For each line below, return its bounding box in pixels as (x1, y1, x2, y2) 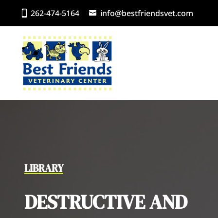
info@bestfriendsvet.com (100, 7, 193, 18)
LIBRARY (24, 161, 63, 176)
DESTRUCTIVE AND (24, 189, 187, 216)
